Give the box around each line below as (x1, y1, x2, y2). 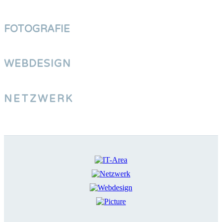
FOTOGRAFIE (4, 23, 70, 35)
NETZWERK (4, 93, 73, 105)
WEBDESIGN (4, 58, 71, 70)
